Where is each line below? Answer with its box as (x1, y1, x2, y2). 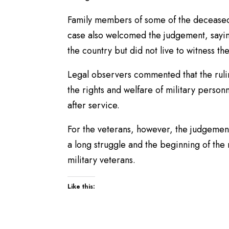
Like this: (67, 182, 95, 192)
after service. (67, 99, 120, 112)
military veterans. (67, 153, 135, 167)
